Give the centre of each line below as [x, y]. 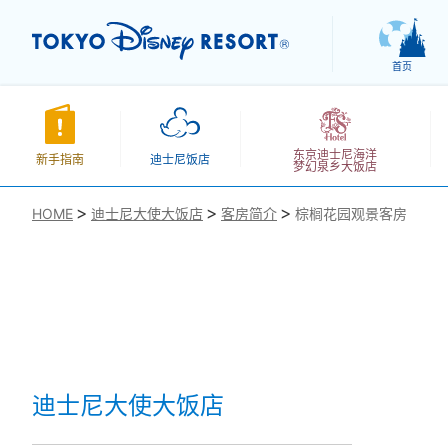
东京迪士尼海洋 [335, 154]
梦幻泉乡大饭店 [335, 166]
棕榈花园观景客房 [351, 213]
